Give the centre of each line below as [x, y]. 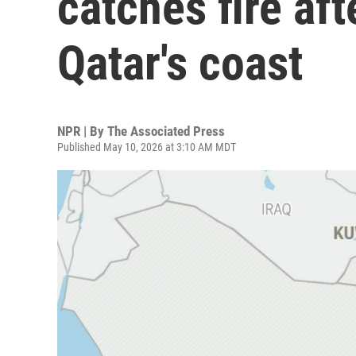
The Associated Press [166, 131]
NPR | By [82, 131]
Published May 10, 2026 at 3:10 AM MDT [147, 147]
